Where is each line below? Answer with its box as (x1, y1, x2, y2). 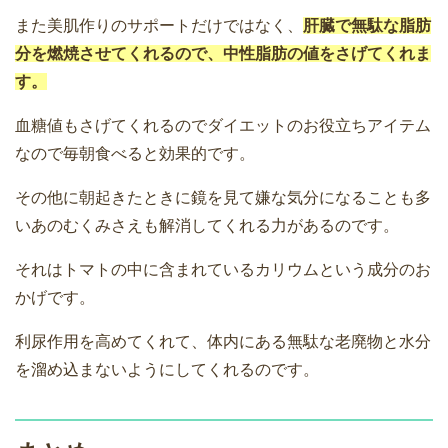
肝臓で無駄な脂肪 (303, 17, 431, 35)
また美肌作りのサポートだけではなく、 (15, 17, 303, 35)
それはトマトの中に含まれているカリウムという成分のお (15, 261, 431, 279)
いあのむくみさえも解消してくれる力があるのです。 (15, 217, 399, 235)
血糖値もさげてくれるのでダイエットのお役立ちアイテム (15, 117, 431, 135)
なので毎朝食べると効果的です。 (15, 145, 255, 163)
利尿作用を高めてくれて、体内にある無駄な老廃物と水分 (15, 333, 431, 351)
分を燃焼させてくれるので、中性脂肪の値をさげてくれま (15, 45, 431, 63)
